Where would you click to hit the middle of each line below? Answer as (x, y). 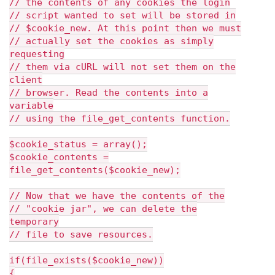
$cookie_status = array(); (78, 144)
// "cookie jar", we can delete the (103, 209)
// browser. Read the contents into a (109, 93)
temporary (34, 222)
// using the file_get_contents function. (120, 118)
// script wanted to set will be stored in (122, 15)
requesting (37, 54)
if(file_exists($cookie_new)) (87, 260)
